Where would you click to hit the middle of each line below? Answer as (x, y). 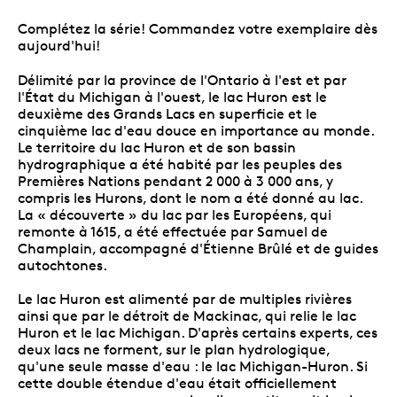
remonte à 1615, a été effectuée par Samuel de (173, 231)
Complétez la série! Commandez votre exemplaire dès (198, 28)
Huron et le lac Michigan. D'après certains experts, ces (198, 332)
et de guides (337, 248)
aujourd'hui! (59, 45)
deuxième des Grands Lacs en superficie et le (167, 113)
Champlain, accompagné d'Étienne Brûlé (157, 248)
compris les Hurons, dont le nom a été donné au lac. (190, 198)
